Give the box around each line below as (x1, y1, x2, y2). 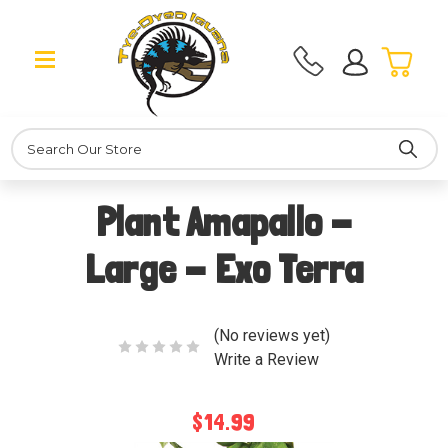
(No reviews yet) (213, 325, 330, 345)
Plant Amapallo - (95, 198, 353, 247)
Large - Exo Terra (84, 245, 364, 294)
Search (10, 129, 56, 146)
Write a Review (213, 349, 319, 369)
